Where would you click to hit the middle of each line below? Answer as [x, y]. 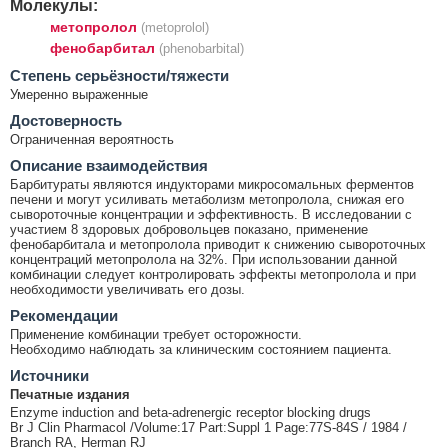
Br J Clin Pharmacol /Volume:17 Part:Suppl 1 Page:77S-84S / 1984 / [208, 427]
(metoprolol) [175, 27]
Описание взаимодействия [109, 165]
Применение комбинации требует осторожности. [156, 334]
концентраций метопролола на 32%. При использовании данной [203, 259]
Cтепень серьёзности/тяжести [119, 75]
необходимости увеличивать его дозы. [127, 289]
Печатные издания [70, 394]
